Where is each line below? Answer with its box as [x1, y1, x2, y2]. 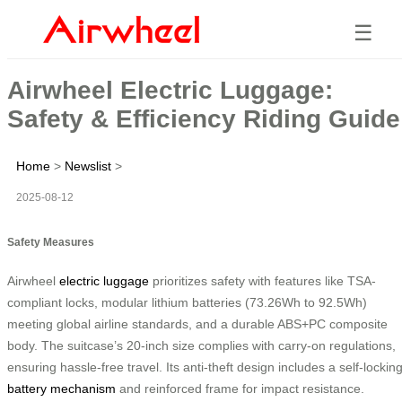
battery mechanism [7, 380, 116, 396]
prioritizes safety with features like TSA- [149, 273, 376, 288]
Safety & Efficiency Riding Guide [7, 104, 400, 133]
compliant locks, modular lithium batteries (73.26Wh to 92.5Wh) [7, 294, 367, 310]
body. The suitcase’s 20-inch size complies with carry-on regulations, [7, 337, 396, 353]
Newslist [65, 158, 111, 173]
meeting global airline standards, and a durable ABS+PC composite [7, 316, 388, 331]
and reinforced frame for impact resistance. [116, 380, 364, 396]
